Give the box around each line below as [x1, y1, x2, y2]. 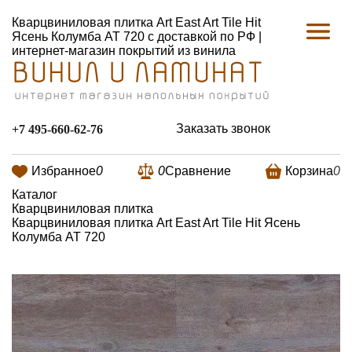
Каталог [12, 187, 57, 201]
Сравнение [165, 163, 231, 178]
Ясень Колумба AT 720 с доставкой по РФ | [12, 30, 262, 43]
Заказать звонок [176, 122, 270, 136]
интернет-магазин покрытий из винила [12, 44, 236, 57]
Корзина [285, 163, 333, 178]
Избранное [31, 163, 96, 178]
